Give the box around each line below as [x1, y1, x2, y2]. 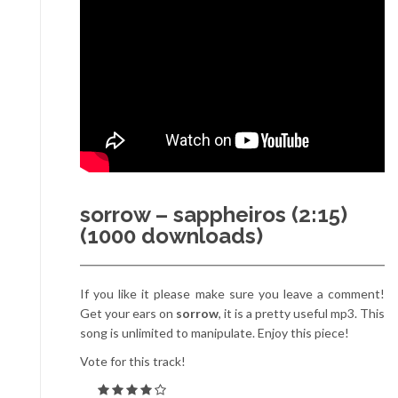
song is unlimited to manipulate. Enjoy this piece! [80, 325, 349, 340]
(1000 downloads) [80, 223, 263, 249]
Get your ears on [80, 306, 176, 321]
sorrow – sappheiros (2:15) [80, 202, 347, 227]
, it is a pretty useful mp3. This [219, 306, 385, 321]
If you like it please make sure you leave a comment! [80, 286, 385, 301]
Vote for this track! [80, 354, 186, 369]
